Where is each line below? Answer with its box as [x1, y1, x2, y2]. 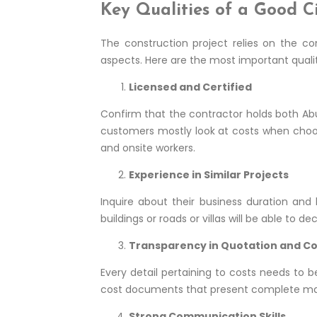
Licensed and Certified [129, 80, 252, 95]
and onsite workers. [100, 141, 195, 156]
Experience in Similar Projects [129, 168, 289, 183]
